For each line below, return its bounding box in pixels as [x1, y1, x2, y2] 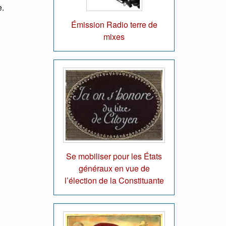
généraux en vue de [78, 162, 150, 175]
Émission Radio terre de [71, 18, 157, 30]
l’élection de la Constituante [64, 175, 164, 187]
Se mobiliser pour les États [66, 150, 162, 162]
